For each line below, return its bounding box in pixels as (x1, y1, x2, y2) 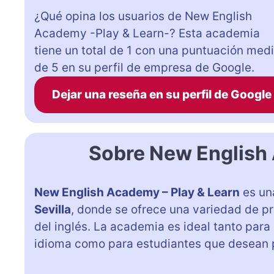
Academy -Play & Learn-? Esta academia (34, 26, 260, 40)
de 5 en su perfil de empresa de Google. (34, 60, 254, 75)
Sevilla (34, 202, 71, 217)
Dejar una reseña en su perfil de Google (51, 87, 272, 102)
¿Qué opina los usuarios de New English (34, 9, 252, 23)
